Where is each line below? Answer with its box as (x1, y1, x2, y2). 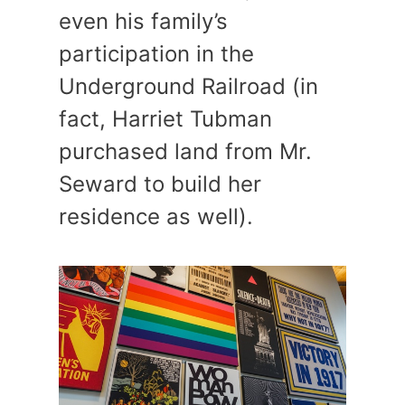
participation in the (59, 41, 254, 68)
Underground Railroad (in (59, 73, 318, 100)
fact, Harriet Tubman (59, 106, 272, 133)
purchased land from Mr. (59, 138, 312, 165)
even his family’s (59, 8, 228, 35)
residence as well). (59, 203, 253, 231)
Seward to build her (59, 171, 261, 198)
